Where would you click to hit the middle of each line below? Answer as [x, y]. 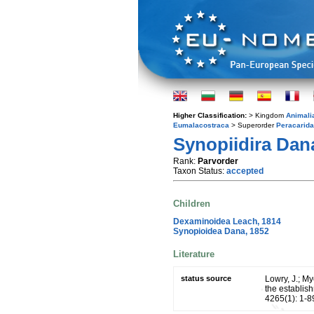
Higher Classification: [211, 115]
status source [206, 279]
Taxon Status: [200, 171]
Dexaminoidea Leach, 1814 [227, 221]
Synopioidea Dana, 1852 [221, 231]
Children [192, 204]
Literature [194, 254]
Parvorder [218, 161]
